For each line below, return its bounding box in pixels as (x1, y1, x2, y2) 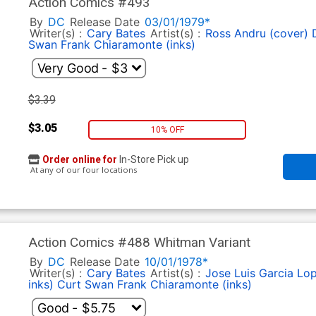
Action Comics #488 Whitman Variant (28, 234, 250, 251)
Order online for (42, 154, 117, 166)
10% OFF (150, 124, 184, 135)
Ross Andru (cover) (205, 26, 308, 41)
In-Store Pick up (116, 154, 189, 166)
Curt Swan (56, 277, 114, 292)
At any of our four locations (28, 164, 137, 176)
